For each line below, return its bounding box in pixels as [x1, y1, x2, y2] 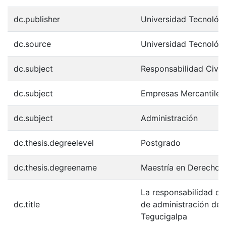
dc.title [14, 199, 40, 209]
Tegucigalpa [141, 211, 187, 221]
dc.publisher [14, 14, 60, 24]
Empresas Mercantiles [141, 88, 224, 98]
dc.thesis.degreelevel [14, 138, 94, 148]
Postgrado [141, 138, 181, 148]
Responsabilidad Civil [141, 64, 222, 74]
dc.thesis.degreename [14, 162, 97, 173]
